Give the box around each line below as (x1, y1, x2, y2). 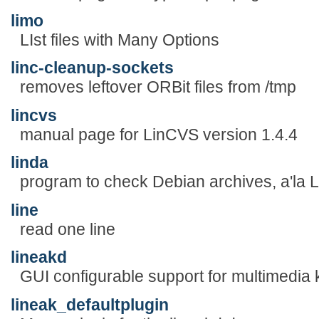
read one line (19, 219, 115, 239)
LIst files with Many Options (19, 30, 219, 49)
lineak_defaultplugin (11, 295, 169, 314)
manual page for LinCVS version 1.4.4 (19, 125, 298, 144)
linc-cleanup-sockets (11, 58, 174, 78)
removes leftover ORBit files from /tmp (19, 78, 296, 97)
